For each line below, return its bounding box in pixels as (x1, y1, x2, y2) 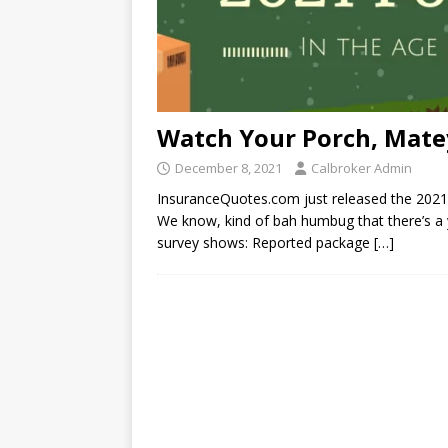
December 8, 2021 (175, 159, 282, 178)
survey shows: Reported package (157, 233, 374, 253)
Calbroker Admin (311, 159, 412, 178)
